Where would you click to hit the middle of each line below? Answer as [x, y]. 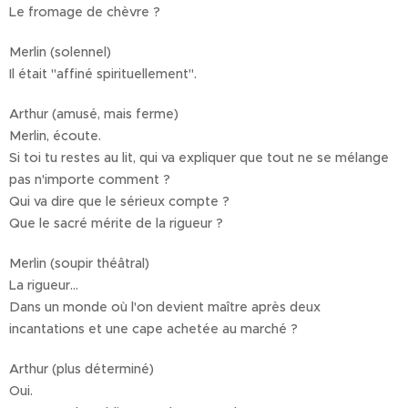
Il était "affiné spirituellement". [103, 74]
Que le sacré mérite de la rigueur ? [116, 224]
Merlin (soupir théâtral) [79, 264]
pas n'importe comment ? [90, 180]
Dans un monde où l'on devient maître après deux [165, 307]
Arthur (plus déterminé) [82, 369]
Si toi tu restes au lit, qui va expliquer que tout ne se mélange [199, 158]
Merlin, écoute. [55, 136]
